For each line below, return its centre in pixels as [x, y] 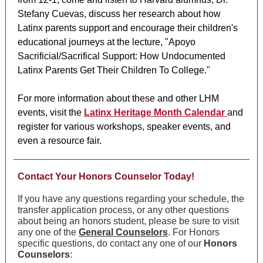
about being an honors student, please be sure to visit [128, 221]
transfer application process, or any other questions [123, 210]
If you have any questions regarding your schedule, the [131, 199]
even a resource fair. [60, 141]
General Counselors [123, 232]
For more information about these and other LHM [118, 98]
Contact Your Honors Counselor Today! [106, 176]
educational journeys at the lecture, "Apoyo [107, 42]
